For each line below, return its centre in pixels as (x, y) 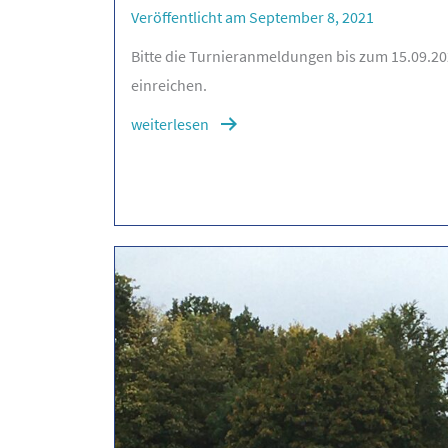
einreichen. (169, 85)
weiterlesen (170, 124)
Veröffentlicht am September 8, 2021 (253, 17)
